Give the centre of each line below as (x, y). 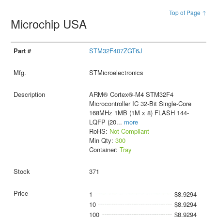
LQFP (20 (102, 122)
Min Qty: (102, 140)
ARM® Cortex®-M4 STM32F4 (131, 94)
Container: (104, 149)
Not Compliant (129, 131)
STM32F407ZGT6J (116, 50)
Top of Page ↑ (187, 12)
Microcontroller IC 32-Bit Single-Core (140, 103)
